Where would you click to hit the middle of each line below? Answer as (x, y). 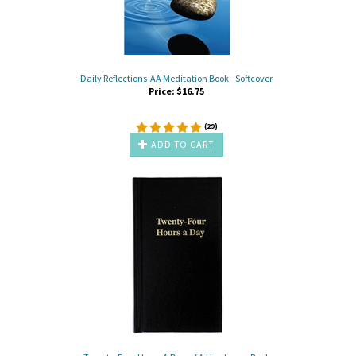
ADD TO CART (182, 144)
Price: (162, 91)
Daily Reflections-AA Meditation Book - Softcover (176, 78)
